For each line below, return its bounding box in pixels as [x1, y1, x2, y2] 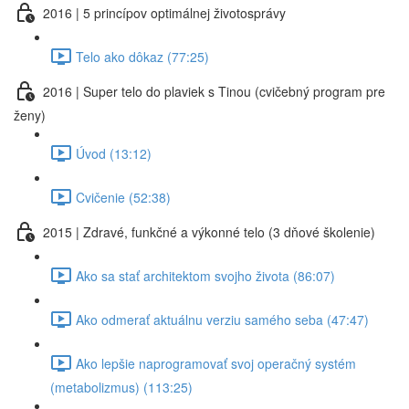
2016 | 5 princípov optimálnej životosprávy [43, 3, 286, 22]
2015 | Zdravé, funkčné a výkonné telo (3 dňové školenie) [43, 222, 375, 241]
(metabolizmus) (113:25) [50, 378, 193, 396]
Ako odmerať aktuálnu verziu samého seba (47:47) [76, 309, 369, 329]
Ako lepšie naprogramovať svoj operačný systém [76, 353, 356, 372]
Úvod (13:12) [76, 143, 152, 163]
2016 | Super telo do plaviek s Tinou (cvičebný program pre [43, 81, 385, 100]
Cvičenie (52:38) [76, 187, 171, 206]
